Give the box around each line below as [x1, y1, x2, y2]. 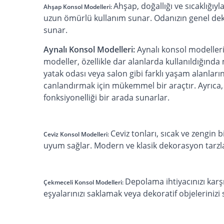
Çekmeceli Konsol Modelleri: [43, 177, 125, 186]
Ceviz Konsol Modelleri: [43, 129, 110, 138]
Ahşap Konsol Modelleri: [43, 2, 113, 11]
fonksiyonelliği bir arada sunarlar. [43, 91, 169, 103]
